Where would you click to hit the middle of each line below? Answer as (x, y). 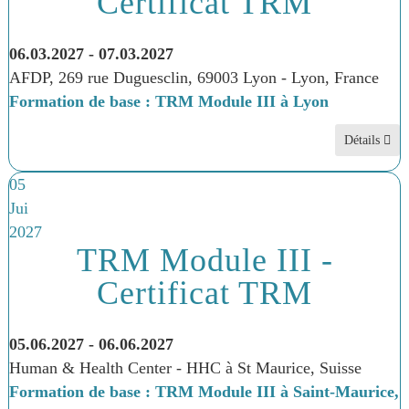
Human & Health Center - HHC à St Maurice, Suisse (185, 368)
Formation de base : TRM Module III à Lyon (168, 101)
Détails (364, 140)
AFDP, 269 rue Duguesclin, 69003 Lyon (145, 78)
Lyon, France (335, 78)
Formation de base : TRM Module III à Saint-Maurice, (204, 392)
